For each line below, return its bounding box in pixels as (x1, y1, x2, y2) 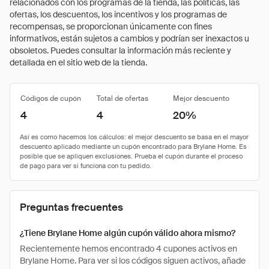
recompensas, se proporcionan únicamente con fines (10, 21, 212, 32)
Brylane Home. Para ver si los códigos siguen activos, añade (20, 255, 246, 266)
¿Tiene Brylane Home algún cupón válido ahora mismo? (20, 228, 235, 238)
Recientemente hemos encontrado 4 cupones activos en (20, 243, 237, 254)
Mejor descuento (173, 94, 229, 103)
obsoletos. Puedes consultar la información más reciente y (10, 45, 231, 56)
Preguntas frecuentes (20, 201, 123, 214)
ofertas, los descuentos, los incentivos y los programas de (10, 9, 227, 20)
